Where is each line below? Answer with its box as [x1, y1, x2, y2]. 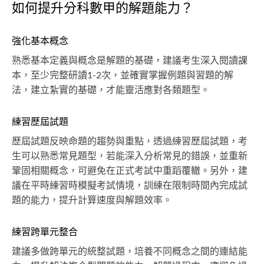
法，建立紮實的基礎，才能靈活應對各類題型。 [12, 85, 210, 95]
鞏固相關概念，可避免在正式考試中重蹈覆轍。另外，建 [12, 166, 247, 176]
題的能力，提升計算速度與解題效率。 [12, 195, 172, 205]
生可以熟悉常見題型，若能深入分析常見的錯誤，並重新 [12, 151, 247, 161]
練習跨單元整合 [12, 227, 78, 237]
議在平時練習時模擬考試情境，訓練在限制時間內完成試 [12, 180, 247, 190]
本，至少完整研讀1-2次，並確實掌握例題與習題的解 [12, 70, 233, 80]
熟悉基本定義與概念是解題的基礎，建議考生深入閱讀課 [12, 55, 247, 65]
